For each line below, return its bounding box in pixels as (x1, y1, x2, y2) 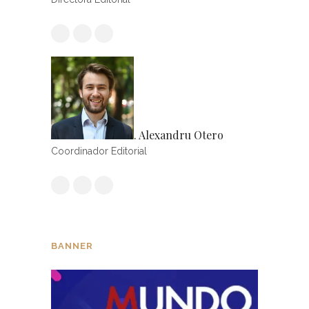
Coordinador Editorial (51, 145, 147, 157)
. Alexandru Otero (134, 127, 223, 142)
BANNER (51, 240, 93, 251)
